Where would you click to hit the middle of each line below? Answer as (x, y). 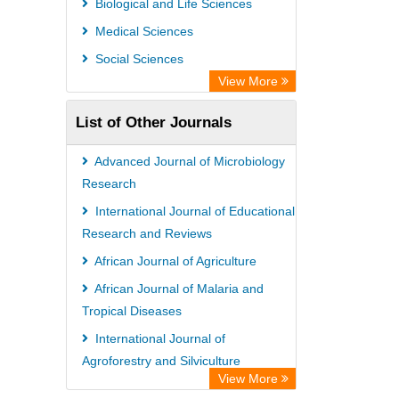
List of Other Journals (154, 122)
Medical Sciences (142, 31)
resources (95, 50)
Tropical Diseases (132, 311)
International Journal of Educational (193, 211)
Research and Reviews (147, 233)
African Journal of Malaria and (178, 289)
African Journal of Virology (167, 388)
